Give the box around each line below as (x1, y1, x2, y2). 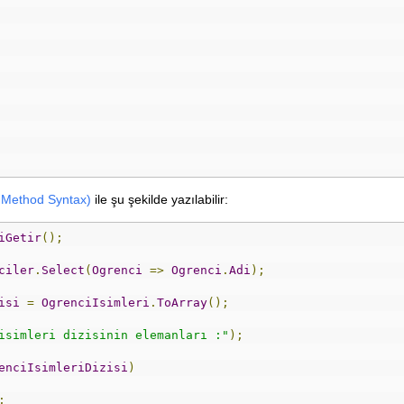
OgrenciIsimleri (41, 295, 150, 309)
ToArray (157, 295, 207, 309)
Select (41, 262, 85, 277)
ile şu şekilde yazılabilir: (91, 191, 228, 207)
